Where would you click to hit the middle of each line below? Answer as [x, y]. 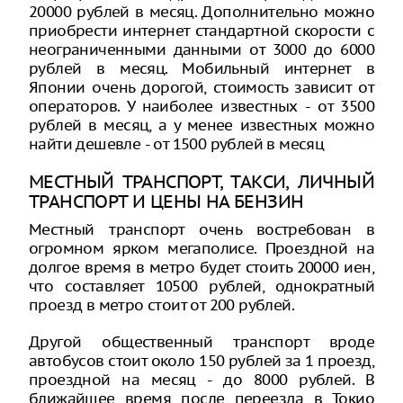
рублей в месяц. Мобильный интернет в [201, 68]
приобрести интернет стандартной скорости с [201, 30]
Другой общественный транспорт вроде [201, 341]
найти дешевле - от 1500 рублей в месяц [177, 143]
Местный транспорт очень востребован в [201, 229]
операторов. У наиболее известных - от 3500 [201, 106]
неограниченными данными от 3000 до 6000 [201, 49]
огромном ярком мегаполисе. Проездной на [201, 248]
